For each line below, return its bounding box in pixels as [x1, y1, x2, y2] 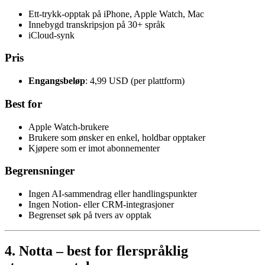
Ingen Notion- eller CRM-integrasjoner [28, 199, 174, 210]
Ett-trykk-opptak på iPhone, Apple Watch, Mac [28, 8, 204, 19]
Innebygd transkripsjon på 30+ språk [28, 19, 165, 30]
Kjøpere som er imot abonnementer [28, 143, 160, 153]
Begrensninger [5, 164, 75, 177]
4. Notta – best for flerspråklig [5, 243, 188, 258]
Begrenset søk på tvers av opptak [28, 210, 151, 221]
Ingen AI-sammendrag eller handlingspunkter [28, 189, 197, 199]
